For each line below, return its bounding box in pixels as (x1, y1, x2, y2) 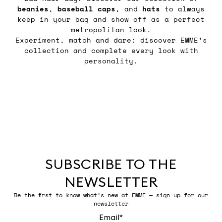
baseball (57, 3, 93, 14)
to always (160, 3, 205, 14)
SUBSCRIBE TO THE (45, 155, 177, 173)
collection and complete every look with (24, 45, 198, 55)
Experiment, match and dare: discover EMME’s (15, 34, 207, 45)
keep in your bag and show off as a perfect (17, 13, 205, 24)
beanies (17, 3, 49, 14)
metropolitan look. (71, 24, 151, 35)
